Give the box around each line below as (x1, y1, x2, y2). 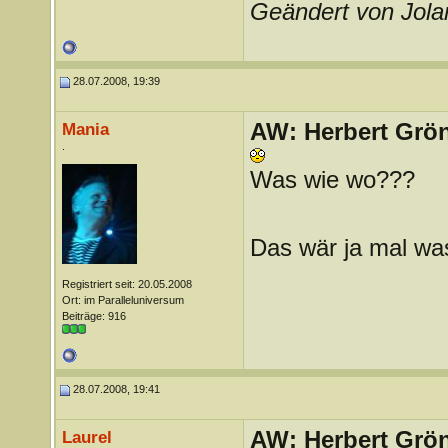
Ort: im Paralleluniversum (61, 294, 184, 306)
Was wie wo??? (249, 166, 415, 193)
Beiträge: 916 (61, 310, 126, 322)
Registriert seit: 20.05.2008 (61, 278, 192, 290)
